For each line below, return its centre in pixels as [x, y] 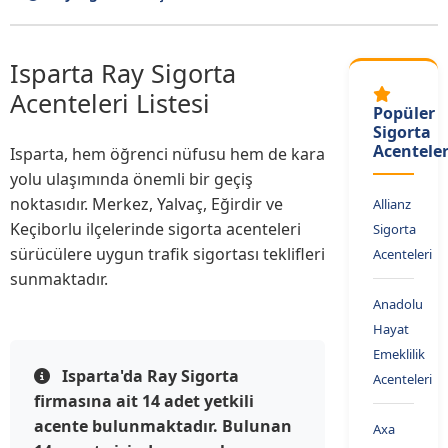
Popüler [404, 113]
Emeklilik [399, 354]
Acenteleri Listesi [110, 103]
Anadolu [398, 304]
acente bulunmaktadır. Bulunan [163, 426]
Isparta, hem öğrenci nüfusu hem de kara [167, 154]
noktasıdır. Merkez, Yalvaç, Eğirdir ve [146, 204]
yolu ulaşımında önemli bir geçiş [131, 179]
